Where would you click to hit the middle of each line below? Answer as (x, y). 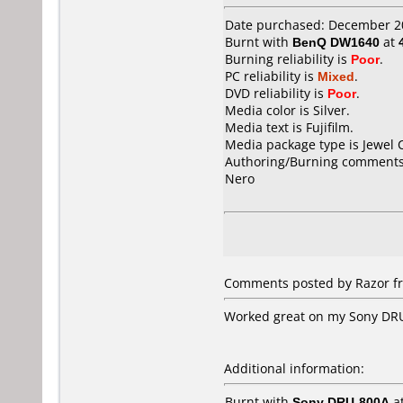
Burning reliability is (288, 59)
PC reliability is (271, 76)
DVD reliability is (276, 93)
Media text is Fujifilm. (289, 127)
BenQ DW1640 (336, 42)
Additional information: (294, 368)
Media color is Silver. (287, 110)
